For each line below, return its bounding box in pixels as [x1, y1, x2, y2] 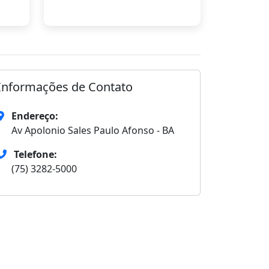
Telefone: [14, 148, 57, 161]
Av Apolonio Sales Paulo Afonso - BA [11, 124, 174, 137]
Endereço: [11, 109, 58, 122]
